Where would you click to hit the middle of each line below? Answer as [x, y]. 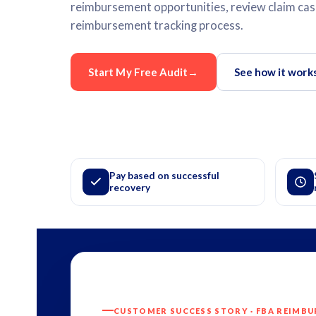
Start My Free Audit [138, 72]
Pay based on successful [164, 176]
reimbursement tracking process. [157, 25]
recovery [130, 188]
